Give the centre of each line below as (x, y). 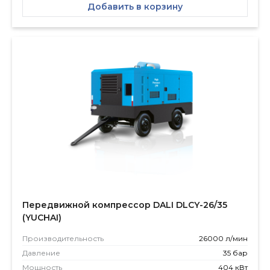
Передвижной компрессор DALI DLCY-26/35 (125, 205)
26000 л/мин (223, 239)
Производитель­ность (63, 239)
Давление (41, 253)
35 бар (235, 253)
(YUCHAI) (42, 218)
